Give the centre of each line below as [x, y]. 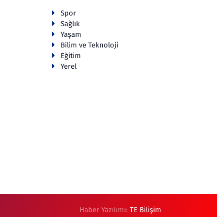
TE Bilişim [146, 210]
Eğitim [70, 55]
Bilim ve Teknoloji [89, 45]
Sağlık [70, 23]
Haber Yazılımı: [105, 210]
